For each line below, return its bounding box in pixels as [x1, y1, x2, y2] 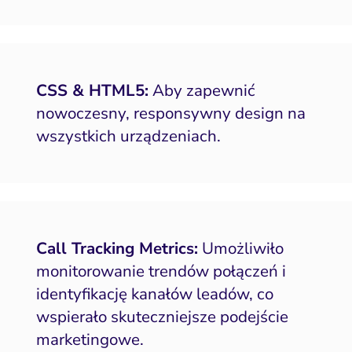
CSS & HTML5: [35, 79, 148, 101]
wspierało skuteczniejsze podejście [35, 305, 288, 328]
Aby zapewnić [148, 79, 255, 101]
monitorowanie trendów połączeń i [35, 259, 286, 282]
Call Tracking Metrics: [35, 236, 198, 259]
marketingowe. [35, 328, 144, 350]
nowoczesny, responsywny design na [35, 101, 306, 124]
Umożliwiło [197, 236, 284, 259]
